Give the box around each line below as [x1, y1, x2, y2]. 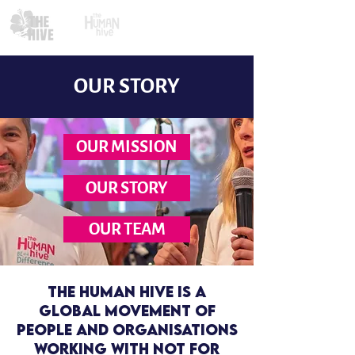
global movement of [38, 302, 216, 319]
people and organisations [16, 321, 238, 338]
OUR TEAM [88, 220, 166, 238]
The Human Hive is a [48, 283, 206, 300]
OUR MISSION [76, 138, 177, 155]
